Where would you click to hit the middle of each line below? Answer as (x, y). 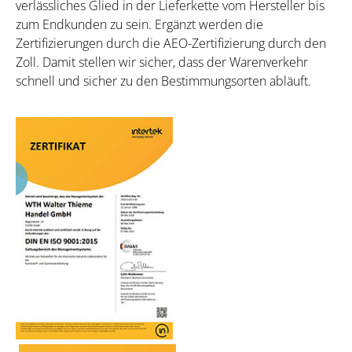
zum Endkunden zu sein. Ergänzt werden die (139, 24)
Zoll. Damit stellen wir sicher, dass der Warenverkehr (162, 62)
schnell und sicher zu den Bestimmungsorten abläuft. (163, 81)
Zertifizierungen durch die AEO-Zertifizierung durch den (171, 43)
